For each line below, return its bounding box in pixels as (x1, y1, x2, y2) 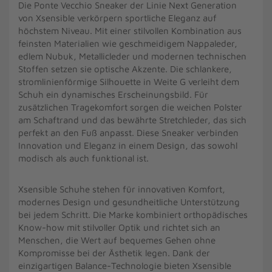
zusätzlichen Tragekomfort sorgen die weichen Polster (18, 102, 242, 112)
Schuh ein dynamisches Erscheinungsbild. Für (18, 89, 208, 100)
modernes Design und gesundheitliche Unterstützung (18, 197, 240, 207)
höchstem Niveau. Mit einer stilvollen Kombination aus (18, 25, 242, 36)
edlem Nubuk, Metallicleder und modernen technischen (18, 51, 246, 61)
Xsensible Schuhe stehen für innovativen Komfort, (18, 184, 225, 194)
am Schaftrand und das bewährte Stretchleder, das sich (18, 115, 246, 125)
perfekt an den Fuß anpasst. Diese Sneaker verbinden (18, 127, 239, 138)
